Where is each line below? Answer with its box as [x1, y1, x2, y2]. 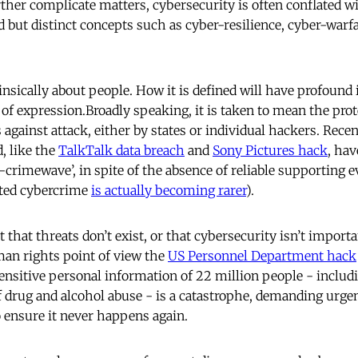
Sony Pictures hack [213, 142, 328, 159]
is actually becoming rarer [91, 182, 246, 199]
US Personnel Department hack [168, 248, 356, 265]
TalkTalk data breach [58, 142, 185, 159]
